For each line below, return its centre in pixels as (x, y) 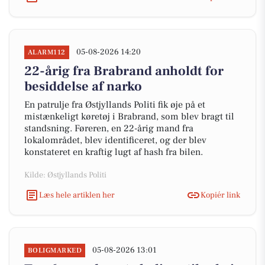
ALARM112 (47, 52)
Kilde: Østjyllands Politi (65, 175)
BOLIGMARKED (55, 251)
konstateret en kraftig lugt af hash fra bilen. (114, 152)
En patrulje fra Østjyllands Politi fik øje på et (115, 105)
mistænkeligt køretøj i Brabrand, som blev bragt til (129, 117)
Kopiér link (220, 195)
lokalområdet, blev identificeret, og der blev (115, 140)
